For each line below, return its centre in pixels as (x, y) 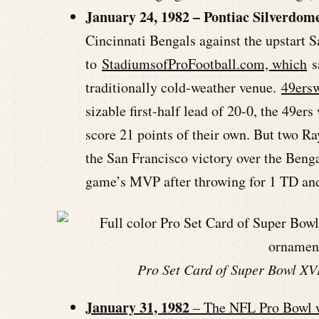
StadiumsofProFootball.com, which (204, 63)
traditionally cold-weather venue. (183, 87)
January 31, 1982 (137, 307)
